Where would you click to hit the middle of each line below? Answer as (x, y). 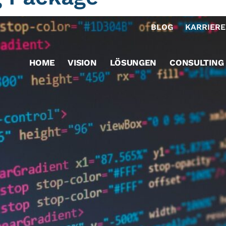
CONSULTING (197, 63)
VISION (82, 63)
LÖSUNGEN (133, 63)
